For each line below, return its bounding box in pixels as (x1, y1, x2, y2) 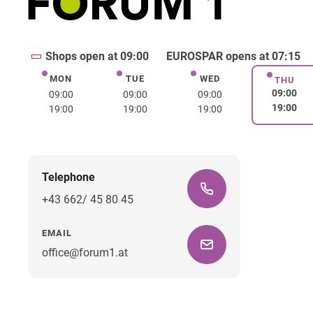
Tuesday (134, 73, 177, 87)
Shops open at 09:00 (45, 49, 149, 63)
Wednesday (209, 73, 267, 87)
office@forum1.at (42, 246, 128, 260)
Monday (59, 73, 101, 87)
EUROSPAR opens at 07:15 (166, 49, 300, 63)
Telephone (42, 170, 95, 184)
